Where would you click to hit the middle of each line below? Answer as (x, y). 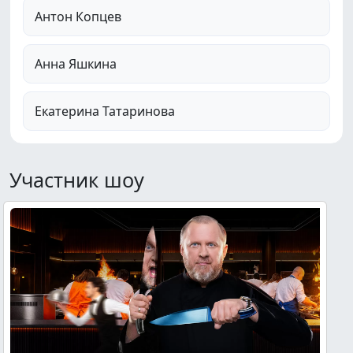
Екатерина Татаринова (105, 111)
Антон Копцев (78, 17)
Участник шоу (77, 180)
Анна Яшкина (76, 64)
